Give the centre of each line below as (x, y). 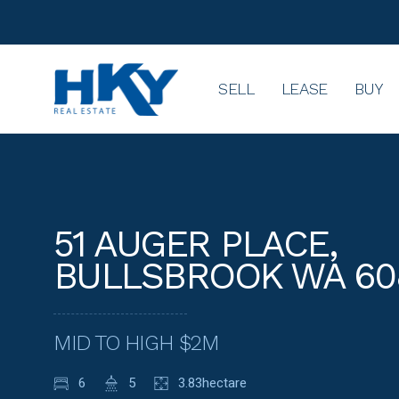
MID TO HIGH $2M (136, 343)
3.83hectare (212, 383)
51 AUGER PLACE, (195, 244)
